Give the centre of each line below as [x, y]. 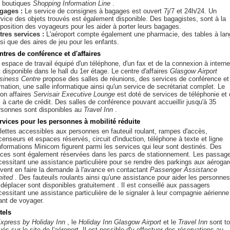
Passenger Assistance [184, 170]
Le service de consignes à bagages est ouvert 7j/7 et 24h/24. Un [120, 11]
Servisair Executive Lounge [74, 94]
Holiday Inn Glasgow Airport [120, 222]
